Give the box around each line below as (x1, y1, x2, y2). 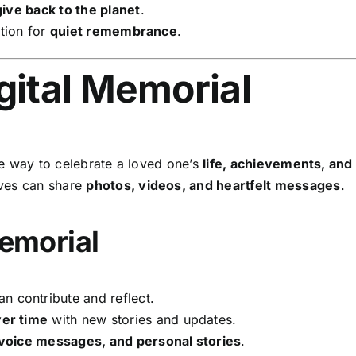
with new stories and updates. (48, 311, 237, 327)
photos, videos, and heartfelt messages (86, 176, 341, 193)
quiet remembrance (49, 22, 177, 39)
